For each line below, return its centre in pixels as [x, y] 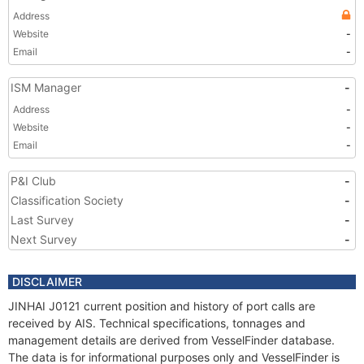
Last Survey [42, 220]
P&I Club [33, 181]
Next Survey [44, 239]
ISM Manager [46, 87]
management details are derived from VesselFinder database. [171, 340]
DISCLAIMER [47, 282]
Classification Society [67, 200]
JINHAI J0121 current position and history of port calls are [162, 306]
